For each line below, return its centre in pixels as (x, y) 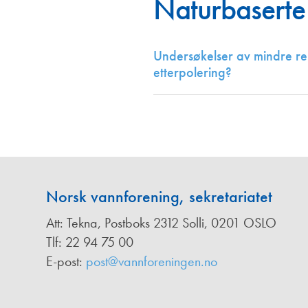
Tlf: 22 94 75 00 (90, 242)
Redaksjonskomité (91, 37)
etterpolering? (193, 73)
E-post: (66, 262)
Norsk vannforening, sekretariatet (159, 197)
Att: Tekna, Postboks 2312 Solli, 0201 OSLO (161, 223)
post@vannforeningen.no (152, 262)
